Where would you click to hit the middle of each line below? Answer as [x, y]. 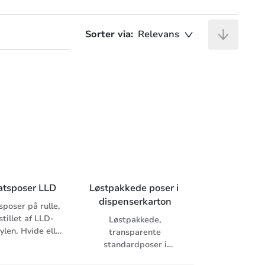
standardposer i [135, 245]
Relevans [158, 34]
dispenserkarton [135, 202]
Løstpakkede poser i [135, 188]
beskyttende [135, 257]
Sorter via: [109, 34]
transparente [135, 232]
